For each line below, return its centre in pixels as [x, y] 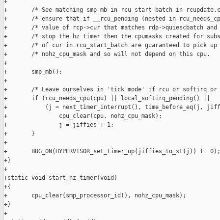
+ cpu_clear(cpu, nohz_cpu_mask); [83, 116]
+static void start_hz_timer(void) [61, 178]
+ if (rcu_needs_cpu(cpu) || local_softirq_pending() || [107, 98]
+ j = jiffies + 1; [59, 125]
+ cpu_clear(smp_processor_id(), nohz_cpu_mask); [95, 196]
